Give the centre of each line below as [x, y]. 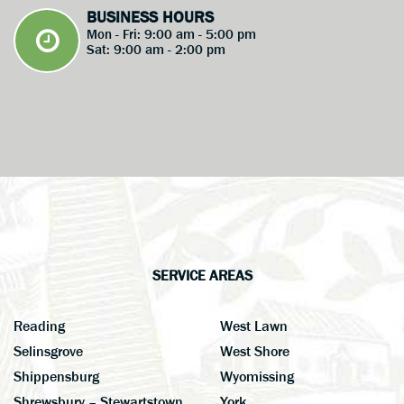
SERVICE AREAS [202, 275]
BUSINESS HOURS [150, 17]
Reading [39, 325]
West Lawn [254, 325]
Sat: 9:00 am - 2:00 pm [156, 49]
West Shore [255, 350]
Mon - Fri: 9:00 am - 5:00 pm [171, 33]
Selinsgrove [48, 350]
